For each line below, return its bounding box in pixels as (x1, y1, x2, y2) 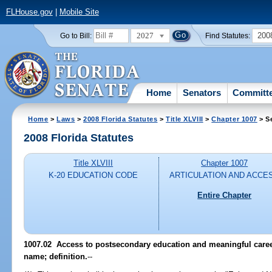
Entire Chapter (197, 190, 252, 200)
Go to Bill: (59, 32, 92, 39)
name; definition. (24, 251, 88, 261)
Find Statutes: (205, 32, 251, 39)
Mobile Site (59, 7, 99, 17)
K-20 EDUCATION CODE (49, 171, 138, 180)
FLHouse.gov (5, 7, 53, 17)
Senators (183, 87, 222, 98)
